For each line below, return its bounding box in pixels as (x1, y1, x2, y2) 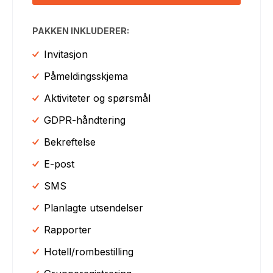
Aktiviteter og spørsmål (44, 91, 151, 104)
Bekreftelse (44, 135, 96, 148)
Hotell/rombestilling (44, 245, 134, 258)
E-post (44, 157, 75, 170)
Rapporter (44, 223, 92, 236)
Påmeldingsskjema (44, 69, 129, 82)
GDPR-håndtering (44, 113, 126, 126)
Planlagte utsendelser (44, 201, 144, 214)
